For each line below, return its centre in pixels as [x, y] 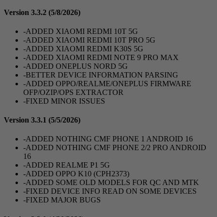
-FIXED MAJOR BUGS [62, 200]
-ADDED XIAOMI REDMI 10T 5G [81, 31]
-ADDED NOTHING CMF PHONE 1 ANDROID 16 [108, 139]
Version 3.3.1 [26, 120]
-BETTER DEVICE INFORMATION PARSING [101, 75]
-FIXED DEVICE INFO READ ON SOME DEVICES [110, 191]
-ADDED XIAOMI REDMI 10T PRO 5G [89, 40]
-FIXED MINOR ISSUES [64, 101]
